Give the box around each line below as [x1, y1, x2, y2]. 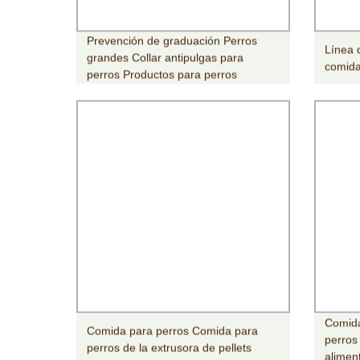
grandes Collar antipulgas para [87, 51, 244, 64]
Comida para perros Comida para [87, 324, 259, 337]
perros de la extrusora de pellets [87, 341, 252, 354]
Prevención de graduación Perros [87, 34, 258, 47]
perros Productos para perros [87, 67, 238, 81]
